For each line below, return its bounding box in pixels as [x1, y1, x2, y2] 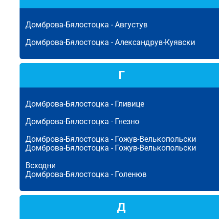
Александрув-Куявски [115, 38, 195, 47]
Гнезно [115, 117, 139, 126]
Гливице [115, 99, 144, 109]
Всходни [25, 161, 56, 170]
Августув [115, 20, 148, 29]
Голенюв [115, 170, 147, 179]
